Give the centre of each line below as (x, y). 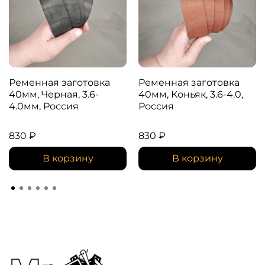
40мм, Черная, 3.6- (54, 95)
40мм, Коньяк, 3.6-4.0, (191, 95)
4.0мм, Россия (44, 106)
